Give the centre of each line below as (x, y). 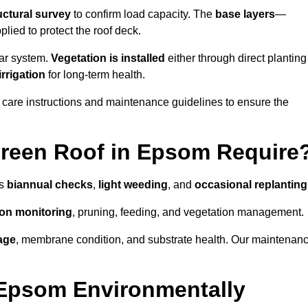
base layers (245, 14)
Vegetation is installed (108, 58)
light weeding (133, 185)
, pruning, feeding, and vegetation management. (188, 212)
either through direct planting (236, 58)
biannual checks (50, 185)
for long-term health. (95, 75)
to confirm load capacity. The (143, 14)
